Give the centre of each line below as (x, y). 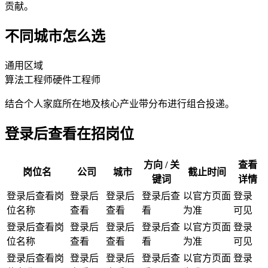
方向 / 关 (161, 165)
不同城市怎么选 (55, 37)
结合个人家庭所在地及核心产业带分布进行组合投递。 (120, 104)
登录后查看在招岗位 (69, 134)
